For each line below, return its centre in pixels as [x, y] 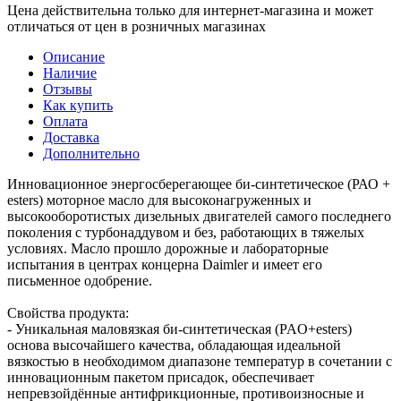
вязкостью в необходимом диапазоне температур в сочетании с [200, 361]
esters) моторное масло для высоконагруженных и [159, 200]
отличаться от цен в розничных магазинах [137, 26]
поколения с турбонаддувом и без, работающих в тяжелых [186, 232]
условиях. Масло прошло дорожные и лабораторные [168, 248]
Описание [74, 56]
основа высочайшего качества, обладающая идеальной [174, 345]
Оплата [65, 121]
